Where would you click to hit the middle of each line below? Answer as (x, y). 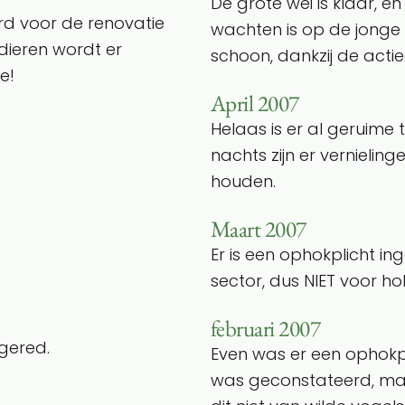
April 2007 (255, 103)
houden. (243, 181)
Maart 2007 (259, 229)
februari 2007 (266, 328)
